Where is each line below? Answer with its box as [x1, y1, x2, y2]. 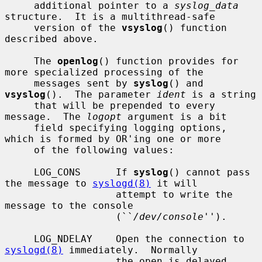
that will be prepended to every [5, 99, 34, 111]
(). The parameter [46, 88, 157, 100]
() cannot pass [168, 166, 250, 178]
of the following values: [5, 144, 34, 156]
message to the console [5, 199, 133, 211]
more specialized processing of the [5, 66, 204, 78]
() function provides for [98, 55, 239, 67]
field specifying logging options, [5, 122, 34, 133]
